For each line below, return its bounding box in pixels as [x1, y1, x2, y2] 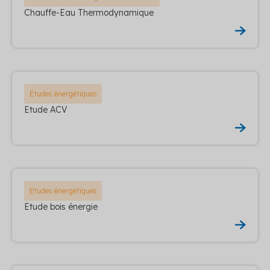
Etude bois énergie [24, 201, 98, 212]
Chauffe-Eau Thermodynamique [24, 7, 154, 18]
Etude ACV [24, 104, 67, 115]
